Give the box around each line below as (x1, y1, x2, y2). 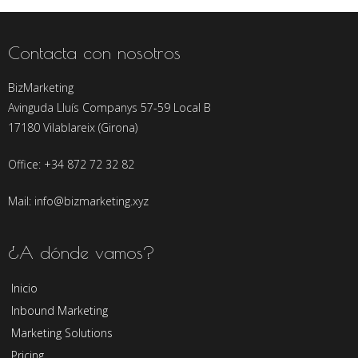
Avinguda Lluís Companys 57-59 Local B (8, 99, 211, 115)
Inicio (11, 280, 38, 296)
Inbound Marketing (11, 302, 108, 318)
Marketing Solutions (11, 324, 113, 340)
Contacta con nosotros (8, 42, 181, 63)
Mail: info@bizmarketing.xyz (8, 193, 149, 209)
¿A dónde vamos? (8, 241, 155, 263)
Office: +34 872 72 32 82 (8, 156, 134, 172)
